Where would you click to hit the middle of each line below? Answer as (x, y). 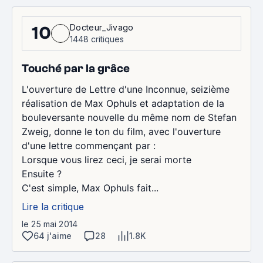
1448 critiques (97, 39)
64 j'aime (53, 235)
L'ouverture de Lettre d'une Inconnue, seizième (126, 89)
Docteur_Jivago (102, 27)
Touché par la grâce (76, 68)
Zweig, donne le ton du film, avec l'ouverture (121, 131)
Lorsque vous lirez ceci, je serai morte (107, 159)
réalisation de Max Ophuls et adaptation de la (123, 103)
